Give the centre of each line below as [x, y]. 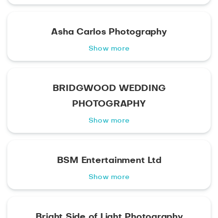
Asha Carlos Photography [109, 32]
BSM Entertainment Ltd [109, 161]
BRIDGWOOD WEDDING [109, 89]
